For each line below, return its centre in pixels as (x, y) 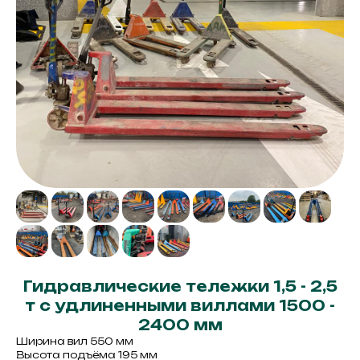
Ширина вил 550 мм (75, 341)
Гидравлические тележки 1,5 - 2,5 (180, 286)
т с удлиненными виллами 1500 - (180, 305)
